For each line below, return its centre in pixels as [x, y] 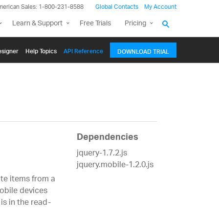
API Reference [83, 50]
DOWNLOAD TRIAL [143, 50]
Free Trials [95, 24]
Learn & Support [37, 24]
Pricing [135, 24]
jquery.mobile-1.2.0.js [115, 166]
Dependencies [107, 139]
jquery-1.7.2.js [102, 154]
